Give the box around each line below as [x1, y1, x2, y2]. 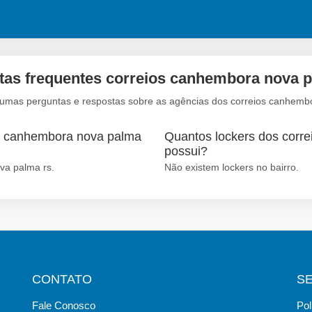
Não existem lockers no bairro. [164, 161, 299, 173]
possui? [164, 143, 208, 158]
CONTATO [32, 272, 92, 286]
